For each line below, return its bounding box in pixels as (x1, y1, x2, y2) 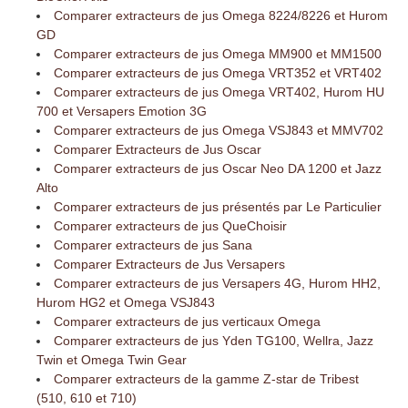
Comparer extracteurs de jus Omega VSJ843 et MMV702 (54, 123, 384, 138)
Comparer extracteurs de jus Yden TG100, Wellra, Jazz (54, 333, 374, 349)
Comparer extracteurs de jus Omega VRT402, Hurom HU (54, 85, 385, 100)
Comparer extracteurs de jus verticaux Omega (54, 314, 321, 330)
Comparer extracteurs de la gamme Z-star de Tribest (54, 372, 360, 387)
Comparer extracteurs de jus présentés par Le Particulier (54, 199, 382, 215)
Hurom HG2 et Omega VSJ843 (36, 295, 215, 311)
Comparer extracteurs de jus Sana (54, 238, 253, 253)
